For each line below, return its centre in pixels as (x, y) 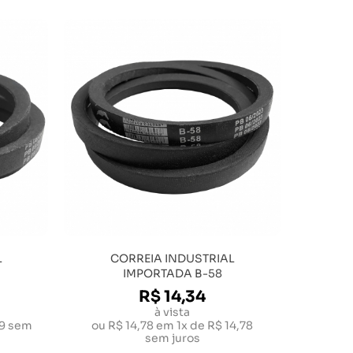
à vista (172, 312)
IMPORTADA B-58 (172, 273)
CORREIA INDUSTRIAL (172, 258)
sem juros (172, 338)
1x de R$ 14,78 (215, 325)
